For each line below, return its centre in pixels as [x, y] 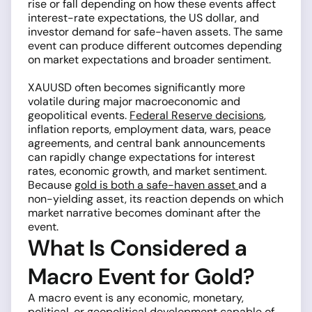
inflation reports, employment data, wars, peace [149, 129]
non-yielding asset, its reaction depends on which [156, 199]
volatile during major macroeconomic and [134, 101]
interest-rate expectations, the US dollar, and [143, 18]
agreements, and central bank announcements [147, 143]
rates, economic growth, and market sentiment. [147, 171]
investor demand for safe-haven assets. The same [155, 32]
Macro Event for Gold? [141, 276]
